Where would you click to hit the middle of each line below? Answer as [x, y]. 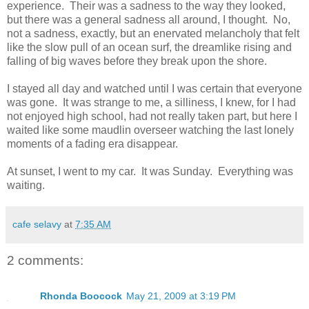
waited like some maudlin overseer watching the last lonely [150, 130]
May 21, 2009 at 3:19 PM [181, 296]
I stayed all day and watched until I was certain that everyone [154, 88]
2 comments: [45, 260]
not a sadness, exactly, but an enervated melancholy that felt [153, 33]
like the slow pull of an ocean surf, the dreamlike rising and [149, 47]
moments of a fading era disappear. [95, 143]
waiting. [29, 185]
